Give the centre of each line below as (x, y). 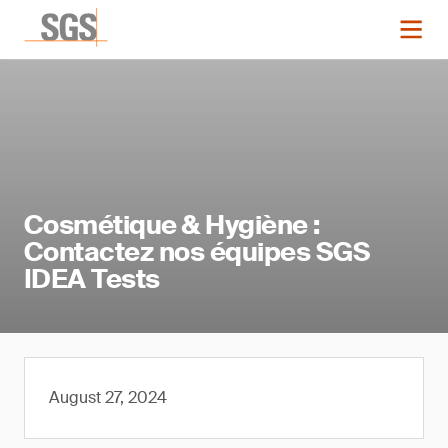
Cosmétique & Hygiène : (172, 225)
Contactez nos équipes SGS (197, 252)
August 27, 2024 (108, 397)
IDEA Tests (92, 279)
